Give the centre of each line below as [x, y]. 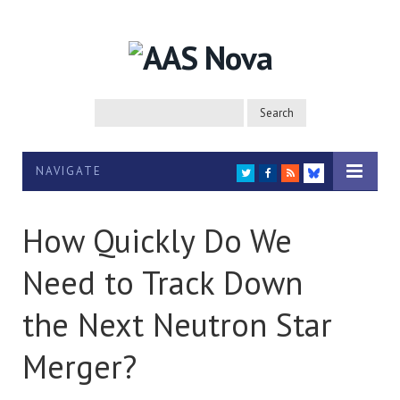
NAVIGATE [69, 171]
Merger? [79, 367]
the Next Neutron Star [177, 325]
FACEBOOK [299, 172]
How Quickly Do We [157, 241]
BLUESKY [338, 186]
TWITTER [272, 172]
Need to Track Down [162, 283]
